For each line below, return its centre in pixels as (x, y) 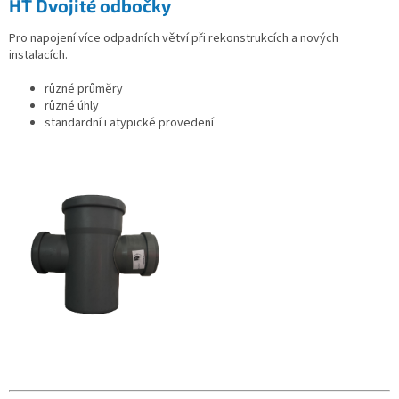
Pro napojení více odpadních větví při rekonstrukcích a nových (174, 39)
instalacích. (38, 56)
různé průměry (84, 90)
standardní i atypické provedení (129, 123)
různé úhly (72, 106)
